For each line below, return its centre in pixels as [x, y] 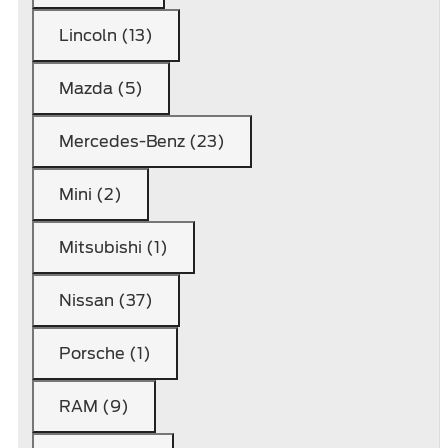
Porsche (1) [105, 353]
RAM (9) [94, 406]
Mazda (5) [101, 88]
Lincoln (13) [106, 35]
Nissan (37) [106, 300]
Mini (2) [90, 194]
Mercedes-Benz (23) [142, 141]
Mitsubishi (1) [113, 247]
